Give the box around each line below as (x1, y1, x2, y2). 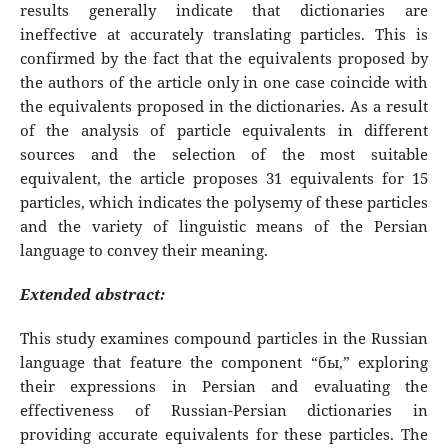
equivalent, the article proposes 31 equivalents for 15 (19, 168, 429, 190)
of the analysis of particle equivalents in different (19, 120, 429, 142)
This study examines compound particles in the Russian (19, 328, 429, 350)
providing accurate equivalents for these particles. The (19, 424, 429, 446)
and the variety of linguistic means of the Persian (19, 216, 429, 238)
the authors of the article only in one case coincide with (19, 72, 429, 94)
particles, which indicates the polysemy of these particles (19, 192, 429, 214)
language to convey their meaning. (19, 240, 268, 262)
